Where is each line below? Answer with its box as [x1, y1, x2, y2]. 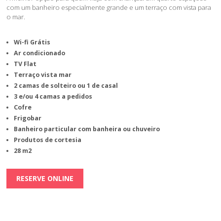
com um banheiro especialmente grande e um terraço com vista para [6, 2, 212, 12]
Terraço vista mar [14, 70, 72, 79]
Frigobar [14, 113, 42, 122]
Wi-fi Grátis [14, 37, 51, 46]
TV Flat [14, 59, 37, 68]
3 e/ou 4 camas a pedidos [14, 92, 93, 101]
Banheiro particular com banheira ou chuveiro [14, 124, 160, 133]
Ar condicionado [14, 48, 66, 57]
